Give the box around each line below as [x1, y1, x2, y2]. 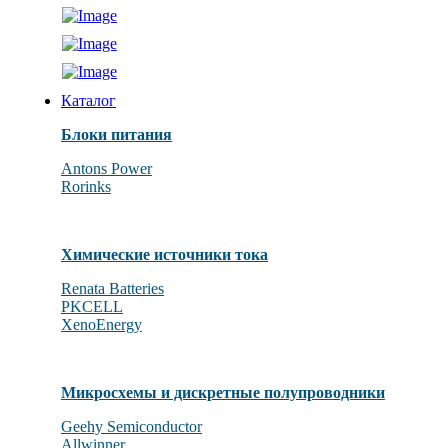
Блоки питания [60, 126, 172, 144]
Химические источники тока [60, 246, 268, 264]
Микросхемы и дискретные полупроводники [60, 384, 385, 402]
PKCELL [60, 298, 123, 316]
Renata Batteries [60, 280, 164, 298]
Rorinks [60, 178, 111, 196]
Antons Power [60, 160, 152, 178]
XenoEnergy [60, 316, 142, 334]
